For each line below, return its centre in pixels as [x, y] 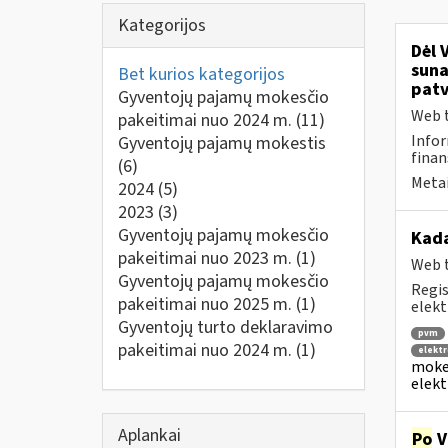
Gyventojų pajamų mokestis [222, 143]
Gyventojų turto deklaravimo [225, 327]
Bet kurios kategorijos [201, 74]
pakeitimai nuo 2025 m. [207, 304]
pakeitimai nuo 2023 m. [207, 258]
